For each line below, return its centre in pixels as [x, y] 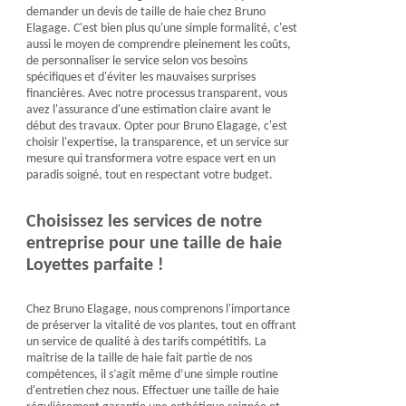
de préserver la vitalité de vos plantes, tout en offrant [161, 326]
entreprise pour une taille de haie [154, 244]
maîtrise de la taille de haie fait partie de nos [139, 358]
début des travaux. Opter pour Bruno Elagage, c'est [156, 126]
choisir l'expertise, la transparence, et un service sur [157, 143]
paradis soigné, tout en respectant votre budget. [149, 175]
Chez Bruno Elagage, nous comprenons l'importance [158, 309]
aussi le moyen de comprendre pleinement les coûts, [158, 45]
